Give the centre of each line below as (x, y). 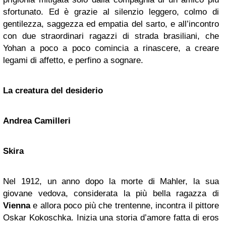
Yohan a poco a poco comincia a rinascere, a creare (111, 48)
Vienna (17, 206)
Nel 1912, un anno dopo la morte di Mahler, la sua (111, 181)
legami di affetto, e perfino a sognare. (73, 60)
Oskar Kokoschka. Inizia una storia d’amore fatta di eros (111, 218)
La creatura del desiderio (53, 91)
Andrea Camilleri (37, 121)
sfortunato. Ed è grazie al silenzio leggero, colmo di (111, 12)
